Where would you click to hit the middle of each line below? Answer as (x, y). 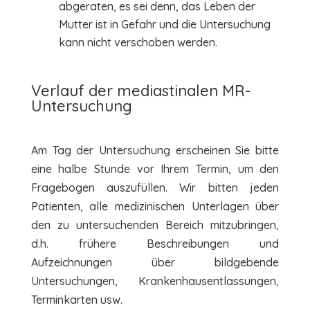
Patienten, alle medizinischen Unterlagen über (155, 206)
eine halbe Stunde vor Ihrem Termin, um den (155, 168)
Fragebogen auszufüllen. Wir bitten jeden (155, 187)
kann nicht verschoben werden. (138, 42)
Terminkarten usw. (76, 299)
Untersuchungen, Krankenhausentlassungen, (155, 281)
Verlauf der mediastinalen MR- (140, 90)
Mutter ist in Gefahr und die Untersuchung (164, 24)
